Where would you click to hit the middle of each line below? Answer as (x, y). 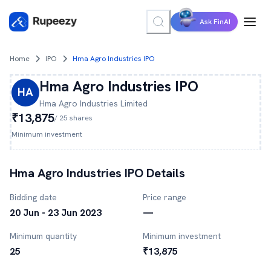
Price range (165, 197)
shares (80, 118)
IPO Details (153, 173)
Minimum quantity (43, 236)
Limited (133, 103)
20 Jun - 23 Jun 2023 (56, 213)
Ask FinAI (215, 22)
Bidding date (33, 197)
